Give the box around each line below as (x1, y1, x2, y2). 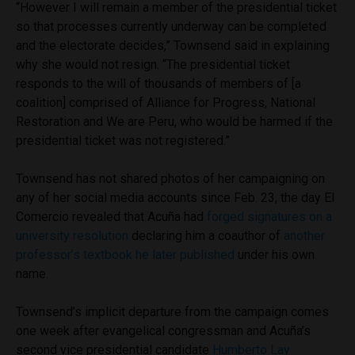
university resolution (16, 228, 128, 244)
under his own (235, 247, 315, 263)
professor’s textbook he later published (16, 247, 235, 263)
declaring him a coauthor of (128, 228, 284, 244)
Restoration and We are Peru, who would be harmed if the (16, 114, 333, 130)
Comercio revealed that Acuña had (16, 209, 207, 225)
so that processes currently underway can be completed (16, 19, 326, 35)
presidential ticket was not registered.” (16, 133, 230, 149)
